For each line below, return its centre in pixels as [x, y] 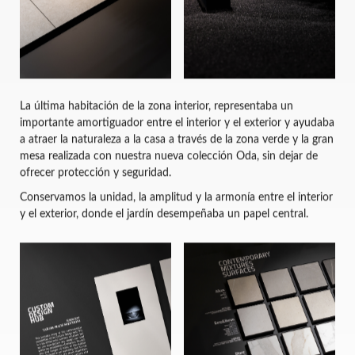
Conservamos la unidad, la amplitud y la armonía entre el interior [176, 197]
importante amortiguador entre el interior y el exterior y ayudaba [177, 122]
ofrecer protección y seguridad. [95, 172]
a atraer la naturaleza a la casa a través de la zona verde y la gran [177, 139]
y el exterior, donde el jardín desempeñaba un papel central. [164, 214]
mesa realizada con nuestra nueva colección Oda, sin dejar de [169, 156]
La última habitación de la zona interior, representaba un [157, 106]
